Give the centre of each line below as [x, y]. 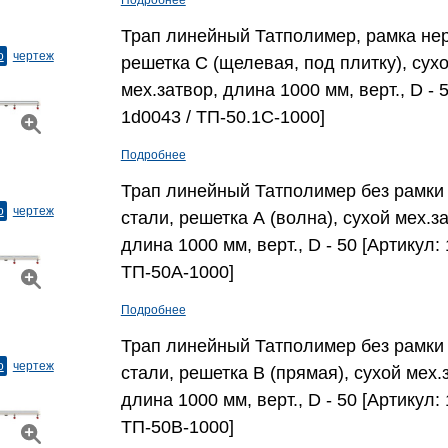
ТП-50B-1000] [177, 427]
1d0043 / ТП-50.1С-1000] [222, 117]
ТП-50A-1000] [177, 272]
